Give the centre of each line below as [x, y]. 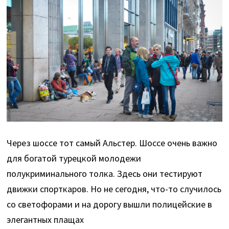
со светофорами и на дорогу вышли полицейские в [110, 204]
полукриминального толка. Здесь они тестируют [105, 173]
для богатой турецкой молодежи [74, 158]
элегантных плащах [45, 219]
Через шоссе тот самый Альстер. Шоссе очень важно [112, 143]
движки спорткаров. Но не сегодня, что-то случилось [114, 189]
